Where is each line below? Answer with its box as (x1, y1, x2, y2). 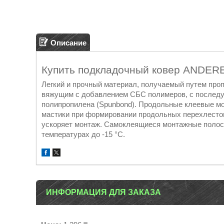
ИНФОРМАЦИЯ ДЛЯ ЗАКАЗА (46, 188, 161, 197)
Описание (50, 38, 86, 47)
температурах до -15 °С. (41, 130, 125, 139)
